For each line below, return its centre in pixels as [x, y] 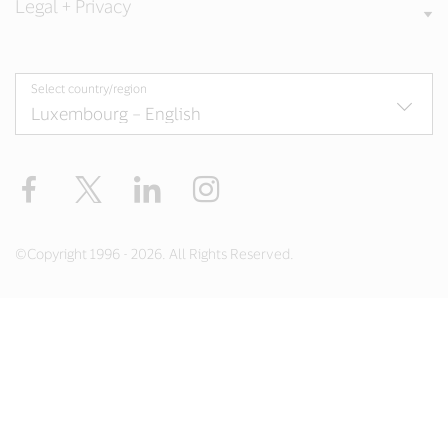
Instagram [259, 184]
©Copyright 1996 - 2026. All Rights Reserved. [154, 253]
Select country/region [89, 88]
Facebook [79, 184]
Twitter [129, 184]
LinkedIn [195, 184]
